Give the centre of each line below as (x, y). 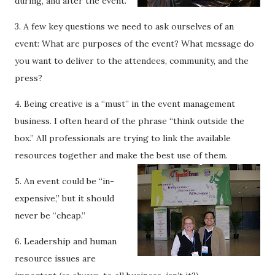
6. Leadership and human (66, 241)
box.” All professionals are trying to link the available (123, 138)
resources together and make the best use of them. (121, 155)
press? (29, 78)
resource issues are (55, 258)
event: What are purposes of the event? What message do (134, 44)
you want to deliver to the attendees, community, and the (132, 61)
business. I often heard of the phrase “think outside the (130, 121)
